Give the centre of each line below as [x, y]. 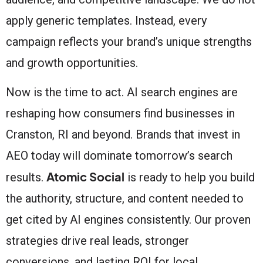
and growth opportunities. [72, 63]
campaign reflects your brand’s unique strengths [129, 41]
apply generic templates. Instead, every [106, 20]
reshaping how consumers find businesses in [120, 113]
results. [26, 177]
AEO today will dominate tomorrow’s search [119, 155]
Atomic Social [85, 176]
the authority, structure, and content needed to [125, 198]
